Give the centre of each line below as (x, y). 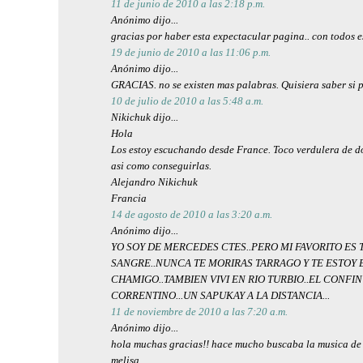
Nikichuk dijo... (145, 117)
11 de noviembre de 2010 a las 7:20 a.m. (199, 311)
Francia (129, 198)
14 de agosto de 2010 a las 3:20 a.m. (192, 214)
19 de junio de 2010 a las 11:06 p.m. (191, 52)
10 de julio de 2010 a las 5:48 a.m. (187, 100)
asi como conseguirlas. (161, 165)
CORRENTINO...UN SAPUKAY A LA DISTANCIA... (220, 295)
